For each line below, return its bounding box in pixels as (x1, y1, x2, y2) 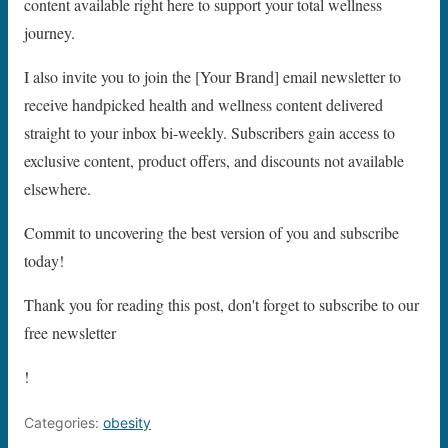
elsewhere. (24, 178, 91, 200)
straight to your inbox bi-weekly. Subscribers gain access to (24, 122, 395, 144)
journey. (24, 22, 75, 44)
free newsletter (24, 322, 116, 344)
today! (24, 250, 64, 272)
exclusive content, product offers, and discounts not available (24, 150, 404, 172)
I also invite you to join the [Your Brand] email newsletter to (24, 66, 401, 88)
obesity (103, 414, 151, 432)
